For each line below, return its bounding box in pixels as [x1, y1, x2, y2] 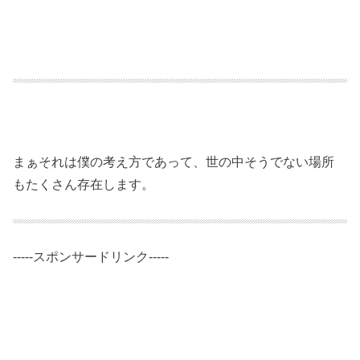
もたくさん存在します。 [13, 177, 155, 192]
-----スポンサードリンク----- [13, 249, 170, 264]
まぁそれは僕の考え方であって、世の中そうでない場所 [13, 154, 335, 170]
